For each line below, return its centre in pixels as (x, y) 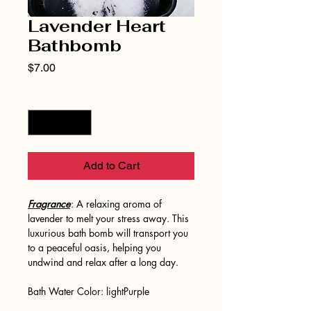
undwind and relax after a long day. (104, 262)
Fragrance (49, 203)
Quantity (46, 97)
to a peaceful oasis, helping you (94, 247)
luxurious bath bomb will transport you (108, 233)
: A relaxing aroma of (116, 203)
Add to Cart (111, 165)
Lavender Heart (97, 26)
